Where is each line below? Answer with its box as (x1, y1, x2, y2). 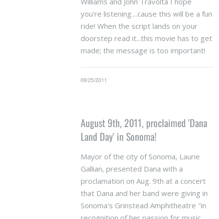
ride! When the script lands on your (80, 21, 197, 31)
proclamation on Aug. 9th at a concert (80, 175, 206, 186)
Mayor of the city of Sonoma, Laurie (80, 151, 200, 161)
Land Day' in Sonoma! (80, 129, 156, 144)
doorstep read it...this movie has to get (80, 33, 212, 43)
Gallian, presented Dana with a (80, 163, 183, 174)
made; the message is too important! (80, 45, 205, 55)
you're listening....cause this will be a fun (80, 8, 212, 19)
